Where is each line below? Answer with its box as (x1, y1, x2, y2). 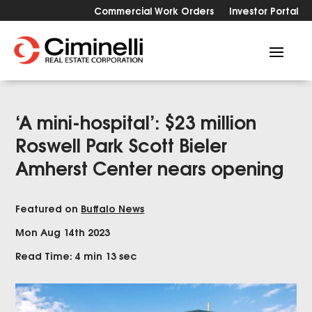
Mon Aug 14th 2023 (15, 224, 111, 239)
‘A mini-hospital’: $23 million (15, 107, 257, 135)
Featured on (15, 201, 81, 215)
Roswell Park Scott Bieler (15, 130, 228, 158)
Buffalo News (81, 201, 145, 215)
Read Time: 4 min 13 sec (15, 248, 138, 263)
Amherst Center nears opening (15, 153, 284, 181)
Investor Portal (229, 3, 298, 17)
